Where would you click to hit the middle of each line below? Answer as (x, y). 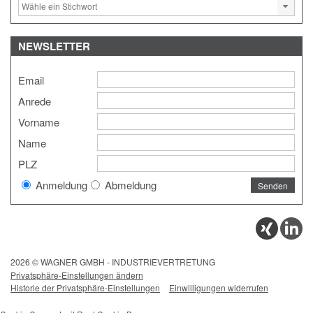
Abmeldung (129, 185)
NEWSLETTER (54, 46)
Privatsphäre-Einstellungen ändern (77, 275)
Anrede (35, 101)
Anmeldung (60, 185)
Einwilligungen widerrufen (219, 288)
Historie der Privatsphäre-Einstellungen (85, 288)
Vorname (39, 122)
